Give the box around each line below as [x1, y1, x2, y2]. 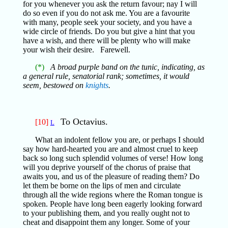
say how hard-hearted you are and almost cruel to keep [22, 145, 198, 153]
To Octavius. [60, 117, 108, 127]
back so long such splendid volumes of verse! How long [22, 154, 203, 162]
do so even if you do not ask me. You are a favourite [22, 9, 190, 17]
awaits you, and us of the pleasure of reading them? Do [22, 172, 199, 181]
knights [85, 81, 108, 90]
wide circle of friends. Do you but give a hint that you [22, 27, 195, 36]
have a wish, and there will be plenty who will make [22, 36, 190, 45]
